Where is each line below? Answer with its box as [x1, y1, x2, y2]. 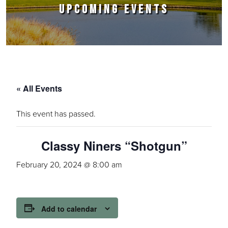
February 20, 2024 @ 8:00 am [16, 159, 122, 170]
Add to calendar [41, 204, 97, 214]
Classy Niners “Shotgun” [41, 137, 187, 154]
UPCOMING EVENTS [59, 2, 169, 17]
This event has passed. [16, 108, 96, 119]
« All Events [16, 82, 62, 94]
